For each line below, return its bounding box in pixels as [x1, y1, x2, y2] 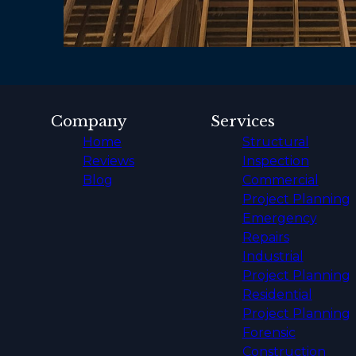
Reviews [83, 153, 134, 168]
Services [210, 111, 275, 130]
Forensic [242, 324, 296, 340]
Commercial [242, 172, 319, 188]
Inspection [242, 153, 309, 168]
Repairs [242, 229, 289, 245]
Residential [242, 286, 312, 302]
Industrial [242, 248, 304, 264]
